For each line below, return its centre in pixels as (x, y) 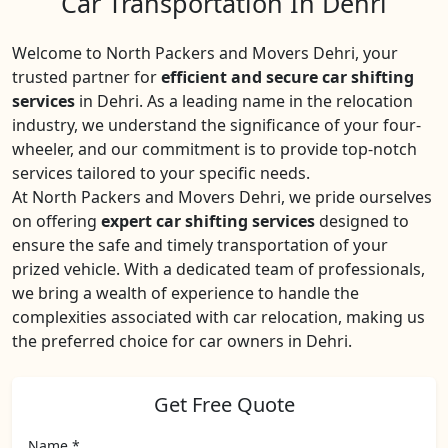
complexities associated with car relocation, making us (218, 317)
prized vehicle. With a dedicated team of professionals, (218, 269)
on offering (56, 221)
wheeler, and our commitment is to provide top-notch (214, 149)
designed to (362, 221)
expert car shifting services (208, 221)
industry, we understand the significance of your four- (216, 125)
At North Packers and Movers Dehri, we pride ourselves (222, 197)
